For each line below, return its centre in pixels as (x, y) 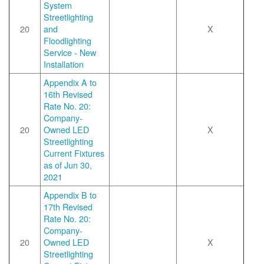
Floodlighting (67, 40)
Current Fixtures (74, 153)
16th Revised (68, 94)
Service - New (70, 52)
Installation (64, 64)
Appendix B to (70, 195)
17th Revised (68, 207)
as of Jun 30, (68, 165)
